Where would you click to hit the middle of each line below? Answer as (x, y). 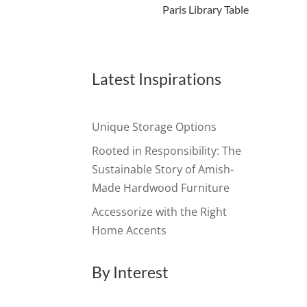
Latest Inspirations (157, 78)
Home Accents (130, 230)
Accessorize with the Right (160, 211)
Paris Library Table (205, 9)
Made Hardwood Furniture (161, 187)
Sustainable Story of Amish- (163, 169)
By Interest (131, 272)
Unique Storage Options (155, 126)
